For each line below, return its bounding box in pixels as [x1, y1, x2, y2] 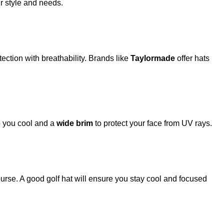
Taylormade [130, 54, 175, 63]
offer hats [175, 54, 209, 63]
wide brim [56, 118, 93, 127]
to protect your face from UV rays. [93, 118, 212, 127]
